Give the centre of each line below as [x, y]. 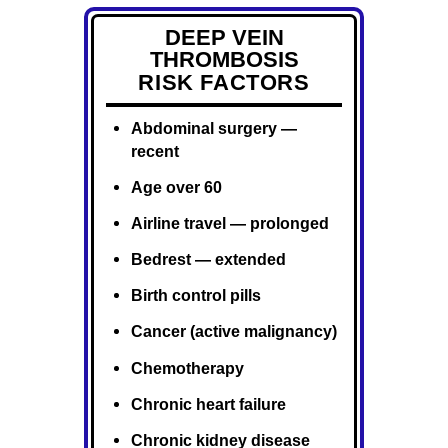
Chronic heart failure [208, 403]
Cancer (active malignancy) [233, 331]
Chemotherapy [187, 367]
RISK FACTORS [224, 83]
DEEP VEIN [224, 37]
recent [154, 151]
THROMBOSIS [224, 59]
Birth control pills [195, 295]
